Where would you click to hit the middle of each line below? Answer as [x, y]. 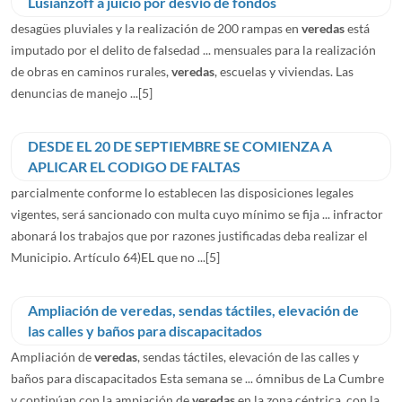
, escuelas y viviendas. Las [284, 71]
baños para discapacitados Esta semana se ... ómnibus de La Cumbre [197, 378]
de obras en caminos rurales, [91, 71]
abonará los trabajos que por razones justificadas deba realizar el [189, 235]
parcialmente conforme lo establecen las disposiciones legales [182, 192]
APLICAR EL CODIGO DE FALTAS [134, 166]
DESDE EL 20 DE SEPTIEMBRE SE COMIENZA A [180, 146]
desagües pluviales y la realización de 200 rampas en [156, 28]
